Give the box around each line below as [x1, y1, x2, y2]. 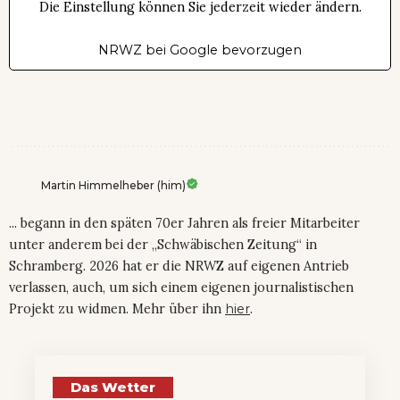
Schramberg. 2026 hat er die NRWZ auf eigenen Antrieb [9, 257, 349, 274]
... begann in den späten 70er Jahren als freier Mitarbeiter [9, 214, 360, 231]
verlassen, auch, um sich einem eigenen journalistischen [9, 279, 354, 296]
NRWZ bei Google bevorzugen [98, 41, 302, 58]
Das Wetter [71, 378, 155, 396]
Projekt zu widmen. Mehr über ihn [9, 300, 225, 317]
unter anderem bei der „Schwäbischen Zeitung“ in [9, 236, 317, 253]
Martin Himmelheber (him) [41, 178, 186, 192]
